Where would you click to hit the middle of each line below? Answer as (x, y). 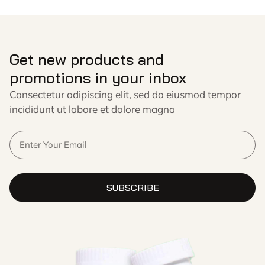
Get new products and (87, 59)
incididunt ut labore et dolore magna (92, 109)
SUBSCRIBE (132, 188)
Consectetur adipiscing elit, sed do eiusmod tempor (125, 94)
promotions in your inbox (98, 78)
